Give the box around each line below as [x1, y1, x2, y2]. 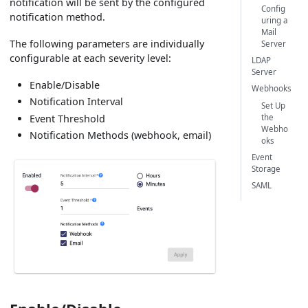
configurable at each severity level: [10, 51, 172, 65]
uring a [261, 15, 288, 26]
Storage [251, 163, 280, 174]
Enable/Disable [30, 78, 100, 91]
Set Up [261, 100, 286, 111]
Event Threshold [30, 111, 106, 125]
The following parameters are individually [10, 36, 205, 50]
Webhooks [251, 83, 291, 94]
